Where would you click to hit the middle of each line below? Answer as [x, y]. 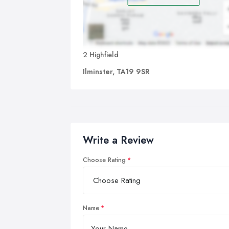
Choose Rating [104, 160]
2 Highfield [101, 54]
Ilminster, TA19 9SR [116, 71]
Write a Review [118, 140]
